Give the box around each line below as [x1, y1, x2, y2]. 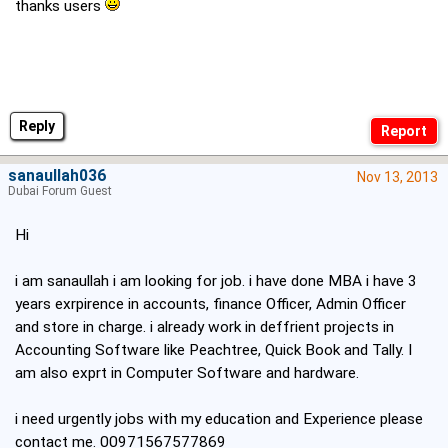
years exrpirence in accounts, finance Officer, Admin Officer [15, 295, 406, 314]
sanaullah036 [8, 167, 106, 186]
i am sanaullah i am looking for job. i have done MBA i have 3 [15, 272, 417, 291]
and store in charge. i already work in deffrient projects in [15, 318, 394, 337]
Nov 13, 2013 [357, 169, 438, 186]
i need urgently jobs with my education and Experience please [15, 410, 423, 429]
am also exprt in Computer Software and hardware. [15, 364, 359, 383]
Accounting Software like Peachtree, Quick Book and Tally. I [15, 341, 412, 360]
